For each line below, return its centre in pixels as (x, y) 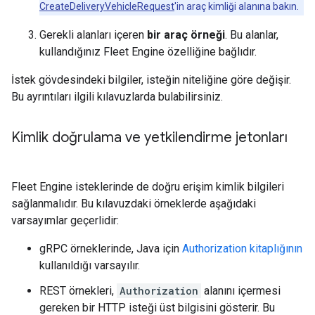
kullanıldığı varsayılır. (90, 265)
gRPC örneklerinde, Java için (111, 249)
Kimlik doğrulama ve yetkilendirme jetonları (149, 137)
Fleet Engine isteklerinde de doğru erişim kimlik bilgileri (148, 187)
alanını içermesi (241, 291)
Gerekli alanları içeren (93, 35)
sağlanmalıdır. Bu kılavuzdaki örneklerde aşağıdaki (134, 204)
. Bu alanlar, (252, 35)
